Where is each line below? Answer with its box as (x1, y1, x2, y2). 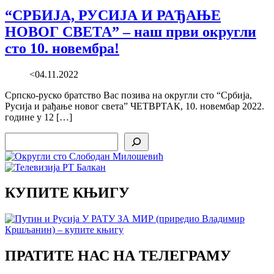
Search (4, 131, 31, 143)
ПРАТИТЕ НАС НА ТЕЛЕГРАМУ (5, 248, 231, 264)
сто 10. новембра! (5, 40, 119, 56)
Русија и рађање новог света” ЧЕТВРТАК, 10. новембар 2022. (5, 100, 264, 111)
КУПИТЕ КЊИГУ (5, 185, 130, 201)
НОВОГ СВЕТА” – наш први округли (5, 23, 256, 40)
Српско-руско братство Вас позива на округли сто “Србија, (5, 89, 252, 100)
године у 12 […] (5, 111, 72, 122)
